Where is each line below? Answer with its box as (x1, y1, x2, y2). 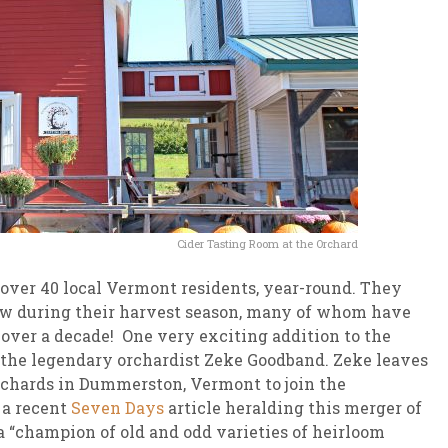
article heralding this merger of (164, 396, 422, 418)
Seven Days (71, 396, 164, 418)
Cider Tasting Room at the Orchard (176, 235, 358, 251)
